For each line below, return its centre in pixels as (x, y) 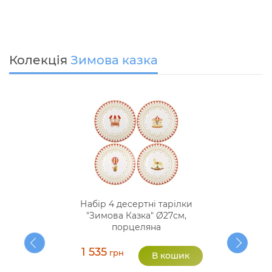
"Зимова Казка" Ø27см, (136, 216)
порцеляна (136, 227)
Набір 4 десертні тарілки (136, 204)
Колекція (40, 60)
